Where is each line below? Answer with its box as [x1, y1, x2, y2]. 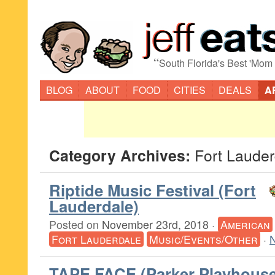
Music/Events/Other [149, 231, 258, 247]
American [220, 217, 270, 232]
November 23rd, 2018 [102, 217, 209, 232]
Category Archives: [49, 144, 195, 166]
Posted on [49, 217, 102, 232]
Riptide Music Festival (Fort [49, 179, 256, 201]
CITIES [174, 83, 206, 97]
